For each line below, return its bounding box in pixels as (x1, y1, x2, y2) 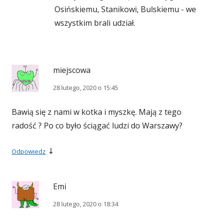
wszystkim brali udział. (54, 18, 135, 29)
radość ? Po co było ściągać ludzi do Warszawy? (12, 120, 182, 131)
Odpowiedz (12, 147, 46, 156)
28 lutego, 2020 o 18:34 (53, 200, 118, 209)
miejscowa (53, 65, 91, 76)
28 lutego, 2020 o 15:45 (53, 83, 118, 92)
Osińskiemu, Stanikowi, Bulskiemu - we (54, 4, 196, 15)
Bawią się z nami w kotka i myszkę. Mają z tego (12, 107, 182, 118)
